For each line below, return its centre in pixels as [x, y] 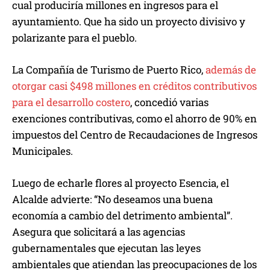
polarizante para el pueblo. [74, 38]
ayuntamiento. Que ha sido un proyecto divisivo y [129, 22]
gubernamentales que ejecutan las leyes [106, 248]
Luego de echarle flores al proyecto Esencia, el [121, 183]
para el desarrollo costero [71, 102]
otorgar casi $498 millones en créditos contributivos [134, 86]
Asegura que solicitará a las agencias [99, 232]
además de [231, 70]
